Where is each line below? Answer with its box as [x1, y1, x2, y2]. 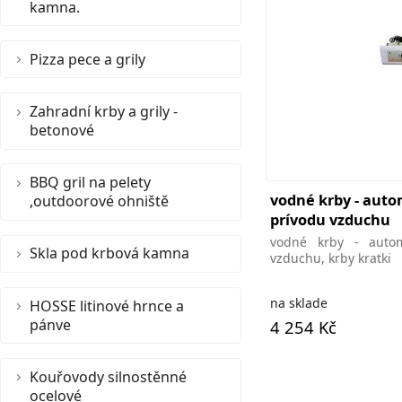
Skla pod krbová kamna [30, 243, 189, 264]
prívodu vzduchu [269, 209, 390, 230]
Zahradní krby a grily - [30, 100, 178, 121]
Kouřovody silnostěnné [30, 366, 187, 387]
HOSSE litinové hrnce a [30, 295, 184, 316]
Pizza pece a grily [30, 48, 145, 69]
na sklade [269, 293, 328, 311]
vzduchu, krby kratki [269, 249, 391, 267]
